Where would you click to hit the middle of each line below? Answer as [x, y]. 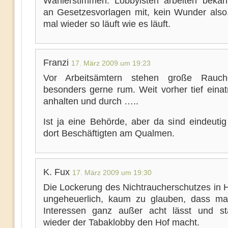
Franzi [57, 63]
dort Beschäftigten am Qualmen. [109, 133]
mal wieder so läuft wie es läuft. [107, 24]
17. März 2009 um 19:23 [111, 63]
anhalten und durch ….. [91, 101]
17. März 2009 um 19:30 [112, 173]
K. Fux [58, 172]
